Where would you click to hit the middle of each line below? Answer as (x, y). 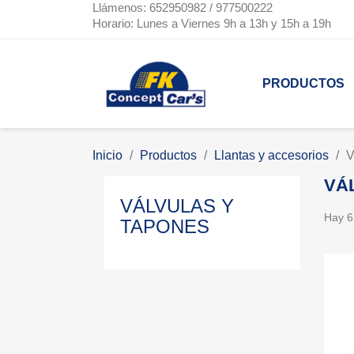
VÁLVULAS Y (177, 206)
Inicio (107, 156)
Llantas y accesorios (271, 156)
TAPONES (165, 227)
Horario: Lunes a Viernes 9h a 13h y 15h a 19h (212, 23)
